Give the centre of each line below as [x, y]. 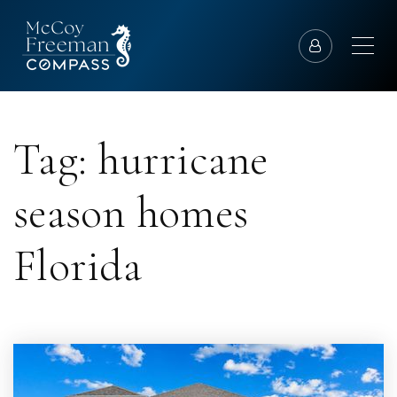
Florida [78, 266]
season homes [131, 213]
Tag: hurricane [141, 160]
